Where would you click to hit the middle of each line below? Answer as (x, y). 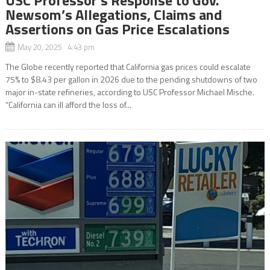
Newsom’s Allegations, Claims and (113, 14)
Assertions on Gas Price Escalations (117, 29)
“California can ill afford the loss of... (68, 104)
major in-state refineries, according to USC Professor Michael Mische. (130, 92)
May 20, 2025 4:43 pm (56, 47)
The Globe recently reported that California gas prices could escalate (128, 66)
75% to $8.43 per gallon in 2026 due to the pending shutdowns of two (131, 79)
